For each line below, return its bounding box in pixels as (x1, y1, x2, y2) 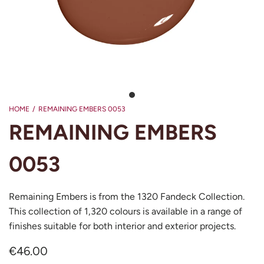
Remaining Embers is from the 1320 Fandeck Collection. (9, 190, 245, 202)
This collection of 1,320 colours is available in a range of (9, 205, 242, 217)
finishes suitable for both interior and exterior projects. (9, 220, 236, 232)
